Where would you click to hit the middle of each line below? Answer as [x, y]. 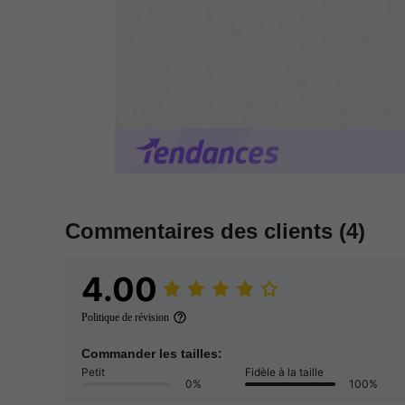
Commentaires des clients [202, 231]
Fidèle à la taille [284, 372]
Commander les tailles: [152, 354]
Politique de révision [125, 318]
